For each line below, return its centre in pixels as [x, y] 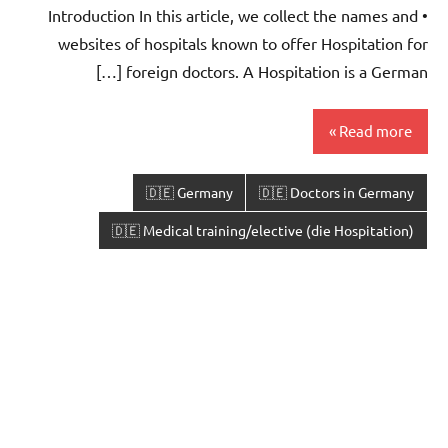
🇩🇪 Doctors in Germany [337, 192]
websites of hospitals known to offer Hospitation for [243, 42]
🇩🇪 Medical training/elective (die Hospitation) [263, 230]
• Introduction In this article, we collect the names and [233, 14]
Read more [375, 131]
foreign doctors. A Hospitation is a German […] [277, 70]
